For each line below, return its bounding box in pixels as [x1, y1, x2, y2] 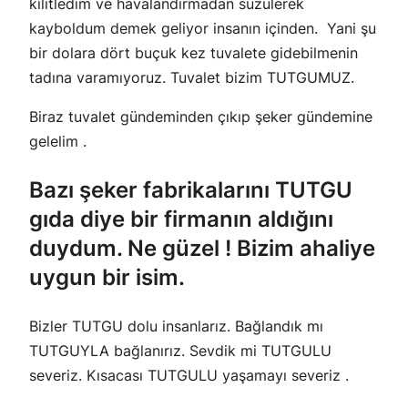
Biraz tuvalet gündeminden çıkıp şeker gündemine [29, 107, 372, 127]
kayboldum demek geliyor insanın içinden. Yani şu [29, 19, 376, 38]
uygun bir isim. [29, 264, 185, 291]
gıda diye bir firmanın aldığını [29, 206, 333, 233]
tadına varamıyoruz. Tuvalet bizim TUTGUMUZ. [29, 68, 354, 87]
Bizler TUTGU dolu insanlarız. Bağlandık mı [29, 317, 323, 336]
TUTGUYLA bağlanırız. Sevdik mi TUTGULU [29, 342, 331, 361]
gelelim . [29, 132, 87, 151]
